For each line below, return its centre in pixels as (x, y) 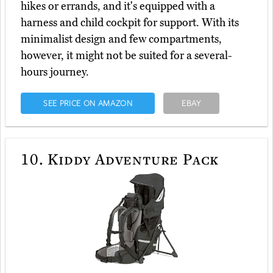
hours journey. (55, 72)
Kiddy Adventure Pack (131, 158)
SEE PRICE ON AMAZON (88, 103)
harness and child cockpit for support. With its (130, 22)
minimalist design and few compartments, (121, 39)
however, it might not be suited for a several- (126, 55)
